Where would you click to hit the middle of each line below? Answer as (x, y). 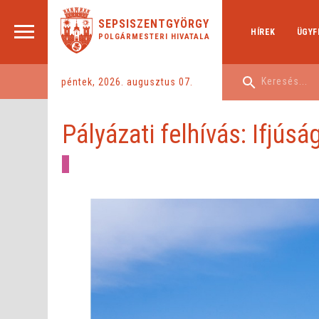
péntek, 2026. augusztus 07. (127, 82)
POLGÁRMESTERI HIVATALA (154, 37)
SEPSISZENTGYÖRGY (153, 24)
